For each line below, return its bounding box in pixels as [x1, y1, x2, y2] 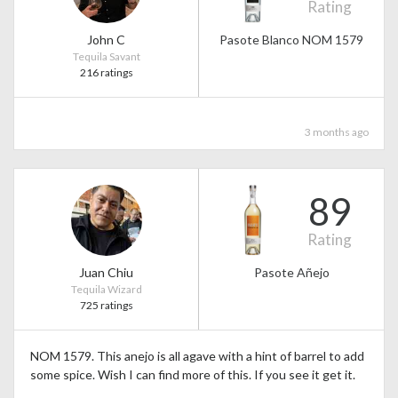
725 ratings [79, 298, 133, 313]
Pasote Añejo [253, 265, 330, 281]
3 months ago [304, 124, 369, 139]
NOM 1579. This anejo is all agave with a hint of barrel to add [29, 347, 364, 363]
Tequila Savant [72, 49, 140, 63]
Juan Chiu [79, 265, 133, 281]
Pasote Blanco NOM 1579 [219, 31, 363, 47]
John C [87, 31, 125, 47]
